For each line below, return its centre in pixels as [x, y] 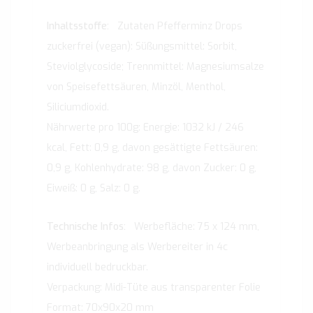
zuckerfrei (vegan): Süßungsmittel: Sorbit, [142, 47]
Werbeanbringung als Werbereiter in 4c [137, 247]
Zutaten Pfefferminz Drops [180, 27]
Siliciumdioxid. [78, 108]
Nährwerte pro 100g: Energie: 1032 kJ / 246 [145, 128]
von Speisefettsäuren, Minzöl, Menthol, [136, 87]
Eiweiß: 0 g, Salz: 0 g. [94, 189]
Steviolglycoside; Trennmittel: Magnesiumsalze [155, 67]
